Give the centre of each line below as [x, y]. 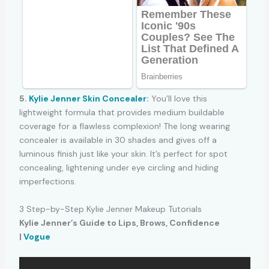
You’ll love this [178, 99]
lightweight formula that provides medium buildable [122, 113]
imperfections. [47, 182]
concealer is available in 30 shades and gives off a [118, 140]
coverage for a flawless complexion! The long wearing [124, 126]
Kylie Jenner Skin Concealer [87, 99]
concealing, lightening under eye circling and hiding [119, 168]
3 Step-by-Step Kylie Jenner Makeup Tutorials [110, 209]
